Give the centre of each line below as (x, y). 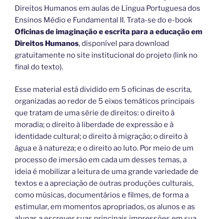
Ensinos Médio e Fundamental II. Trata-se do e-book (103, 20)
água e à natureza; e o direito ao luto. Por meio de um (104, 148)
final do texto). (39, 67)
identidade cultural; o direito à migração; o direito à (101, 137)
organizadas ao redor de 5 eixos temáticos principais (105, 101)
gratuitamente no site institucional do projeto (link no (106, 55)
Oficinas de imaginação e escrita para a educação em (109, 32)
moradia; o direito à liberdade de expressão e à (94, 125)
